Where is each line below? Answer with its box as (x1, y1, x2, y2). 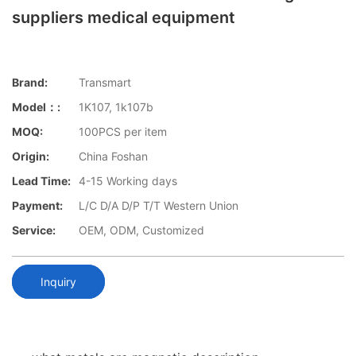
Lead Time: (12, 174, 71, 188)
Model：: (12, 100, 60, 114)
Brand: (12, 75, 48, 90)
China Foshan (79, 149, 148, 164)
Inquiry (41, 274, 76, 288)
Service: (12, 223, 56, 238)
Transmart (79, 75, 131, 90)
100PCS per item (79, 125, 167, 139)
